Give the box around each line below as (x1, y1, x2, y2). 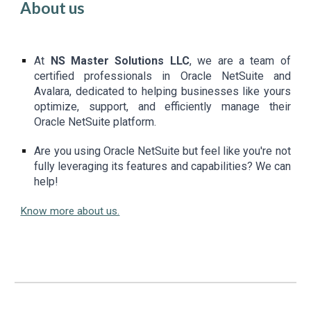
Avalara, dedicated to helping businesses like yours (34, 85, 291, 99)
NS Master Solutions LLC (50, 54, 190, 68)
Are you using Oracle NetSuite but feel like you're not (34, 144, 291, 158)
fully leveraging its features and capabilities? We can (34, 160, 291, 174)
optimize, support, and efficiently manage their (34, 100, 291, 114)
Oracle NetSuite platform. (34, 115, 157, 129)
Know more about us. (20, 205, 120, 218)
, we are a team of (189, 54, 291, 68)
